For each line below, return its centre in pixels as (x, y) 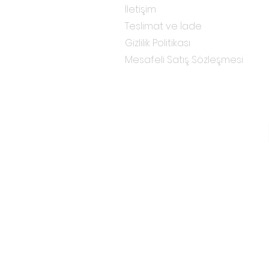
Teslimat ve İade (163, 26)
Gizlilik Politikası (158, 43)
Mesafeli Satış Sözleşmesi (184, 60)
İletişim (141, 10)
